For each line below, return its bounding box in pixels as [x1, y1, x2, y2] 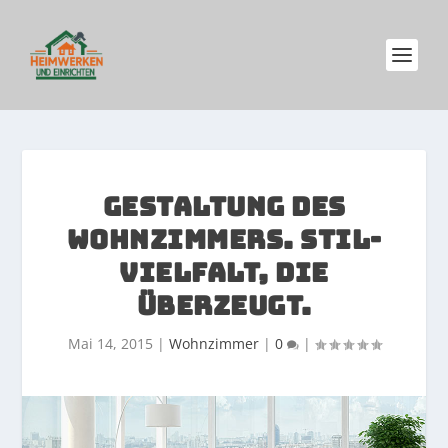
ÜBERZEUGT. [136, 288, 312, 323]
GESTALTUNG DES [102, 189, 346, 224]
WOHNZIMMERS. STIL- [66, 222, 382, 257]
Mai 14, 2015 [67, 334, 153, 353]
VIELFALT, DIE [119, 255, 329, 290]
